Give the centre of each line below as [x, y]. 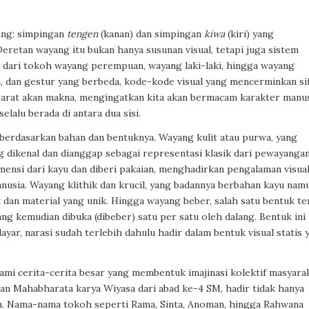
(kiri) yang [249, 33]
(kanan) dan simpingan [151, 33]
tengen [82, 33]
